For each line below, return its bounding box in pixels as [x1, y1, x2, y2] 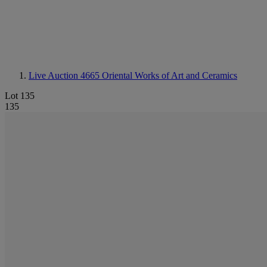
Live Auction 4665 [29, 70, 102, 80]
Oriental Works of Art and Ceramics [102, 70, 237, 80]
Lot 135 [5, 91, 35, 101]
